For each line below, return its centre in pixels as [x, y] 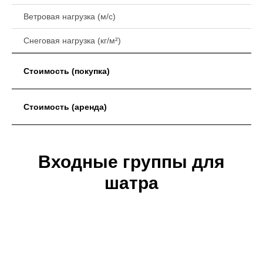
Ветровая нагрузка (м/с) [70, 16]
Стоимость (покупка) [67, 71]
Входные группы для [131, 162]
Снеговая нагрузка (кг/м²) [72, 41]
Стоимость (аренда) [65, 107]
